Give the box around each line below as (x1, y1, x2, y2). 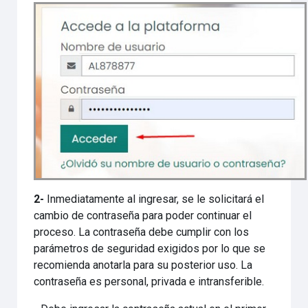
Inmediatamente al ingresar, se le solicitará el (47, 192, 265, 206)
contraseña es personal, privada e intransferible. (34, 275, 265, 288)
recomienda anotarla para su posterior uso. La (34, 258, 253, 272)
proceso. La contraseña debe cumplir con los (34, 225, 250, 239)
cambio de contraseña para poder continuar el (34, 209, 252, 222)
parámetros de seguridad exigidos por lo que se (34, 242, 266, 255)
